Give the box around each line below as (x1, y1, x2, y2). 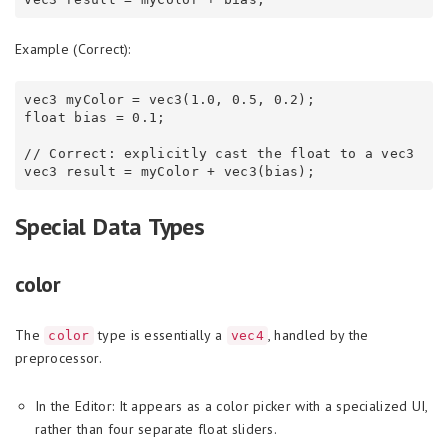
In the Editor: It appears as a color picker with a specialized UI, (35, 397, 428, 416)
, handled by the (267, 326, 369, 345)
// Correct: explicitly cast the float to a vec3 (24, 145, 415, 161)
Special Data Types (15, 211, 205, 243)
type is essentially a (93, 326, 227, 345)
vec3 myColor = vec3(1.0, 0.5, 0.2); (24, 91, 315, 107)
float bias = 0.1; (24, 109, 166, 125)
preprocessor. (15, 349, 102, 368)
